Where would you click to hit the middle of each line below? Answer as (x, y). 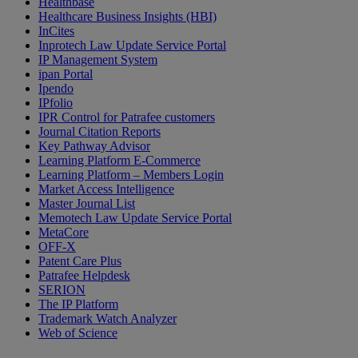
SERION (62, 290)
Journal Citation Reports (99, 132)
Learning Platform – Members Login (131, 175)
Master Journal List (87, 204)
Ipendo (56, 89)
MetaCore (64, 233)
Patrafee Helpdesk (84, 276)
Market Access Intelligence (106, 189)
